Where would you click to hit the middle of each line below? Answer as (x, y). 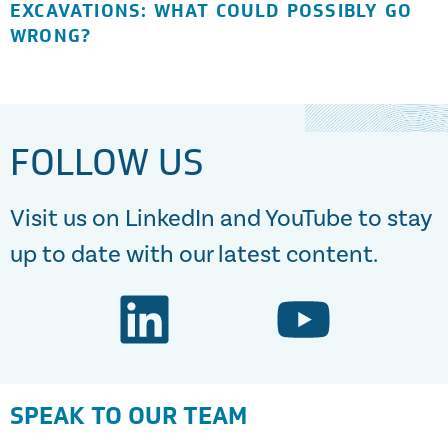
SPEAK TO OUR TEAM (128, 415)
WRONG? (51, 36)
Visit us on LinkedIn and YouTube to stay (221, 218)
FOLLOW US (107, 162)
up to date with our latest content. (194, 254)
